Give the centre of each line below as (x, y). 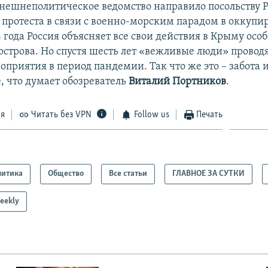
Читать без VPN (62, 115)
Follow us (151, 115)
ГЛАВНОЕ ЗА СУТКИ (209, 174)
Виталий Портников (178, 81)
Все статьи (128, 174)
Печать (210, 115)
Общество (66, 174)
